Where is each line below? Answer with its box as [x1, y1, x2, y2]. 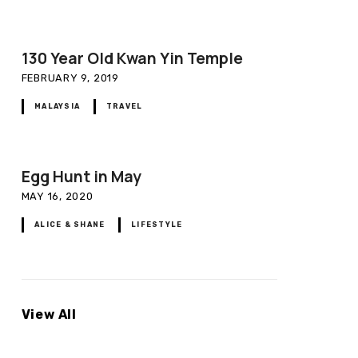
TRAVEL [105, 101, 143, 110]
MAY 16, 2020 [21, 189, 93, 202]
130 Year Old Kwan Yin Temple [21, 47, 243, 69]
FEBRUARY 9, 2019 [21, 71, 119, 84]
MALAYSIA [34, 101, 81, 110]
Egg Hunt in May [21, 165, 141, 187]
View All [21, 307, 77, 323]
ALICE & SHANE [34, 221, 105, 229]
